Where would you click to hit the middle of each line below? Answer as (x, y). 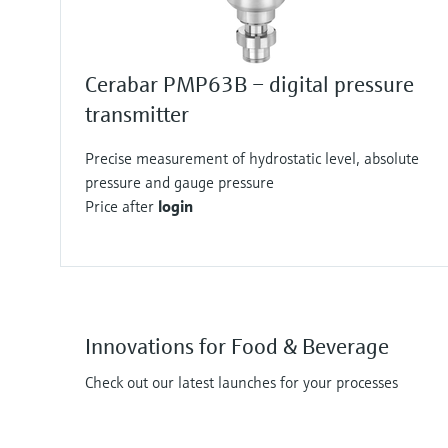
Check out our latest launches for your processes (241, 382)
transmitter (137, 114)
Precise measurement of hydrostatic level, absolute (252, 158)
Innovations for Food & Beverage (237, 346)
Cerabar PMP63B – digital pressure (249, 84)
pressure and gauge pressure (179, 182)
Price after (121, 206)
